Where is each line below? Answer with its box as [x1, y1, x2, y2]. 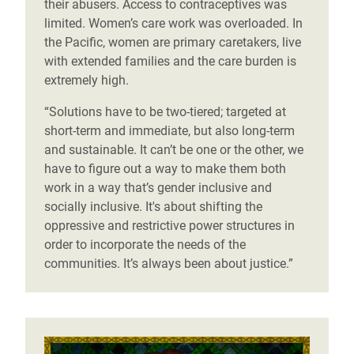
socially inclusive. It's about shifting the [44, 199, 262, 215]
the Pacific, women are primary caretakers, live [44, 35, 301, 51]
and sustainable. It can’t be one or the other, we [44, 142, 303, 158]
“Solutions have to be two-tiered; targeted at [44, 104, 286, 120]
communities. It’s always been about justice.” [44, 256, 293, 272]
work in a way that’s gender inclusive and [44, 180, 272, 196]
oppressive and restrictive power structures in [44, 218, 295, 234]
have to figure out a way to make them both [44, 161, 286, 177]
